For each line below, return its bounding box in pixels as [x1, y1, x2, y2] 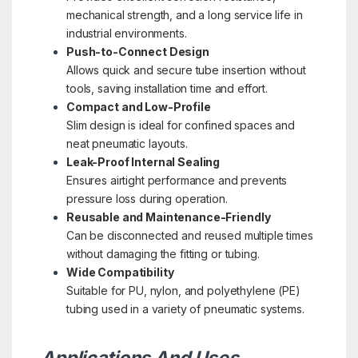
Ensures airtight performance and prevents [66, 173, 288, 187]
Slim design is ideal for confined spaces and [66, 117, 295, 132]
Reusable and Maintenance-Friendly [66, 209, 271, 224]
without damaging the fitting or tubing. [66, 246, 260, 261]
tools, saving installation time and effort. [66, 81, 268, 95]
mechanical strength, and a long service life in [66, 7, 303, 22]
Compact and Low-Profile [66, 99, 211, 113]
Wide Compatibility [66, 265, 174, 279]
